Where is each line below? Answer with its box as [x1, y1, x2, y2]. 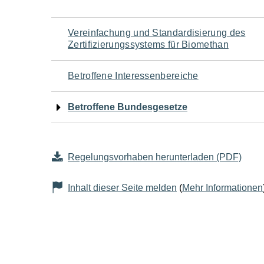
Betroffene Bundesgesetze [68, 102, 187, 112]
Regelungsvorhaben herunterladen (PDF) [68, 152, 242, 162]
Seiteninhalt [51, 106, 165, 133]
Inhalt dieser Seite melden [68, 183, 177, 193]
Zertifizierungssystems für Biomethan [68, 39, 229, 49]
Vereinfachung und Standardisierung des [68, 28, 246, 38]
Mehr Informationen [182, 183, 263, 193]
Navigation [51, 18, 154, 45]
